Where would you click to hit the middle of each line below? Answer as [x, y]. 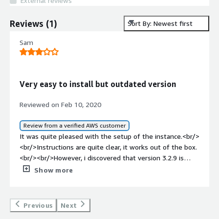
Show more [54, 170]
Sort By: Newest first [160, 23]
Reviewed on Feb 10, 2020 [60, 104]
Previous [38, 205]
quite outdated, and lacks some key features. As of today [109, 168]
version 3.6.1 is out [61, 179]
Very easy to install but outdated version [98, 84]
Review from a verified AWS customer [75, 125]
